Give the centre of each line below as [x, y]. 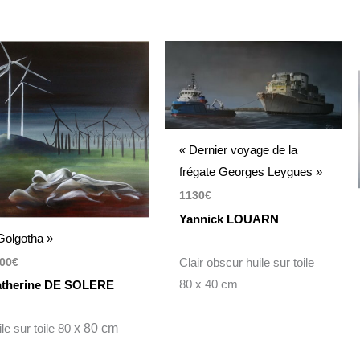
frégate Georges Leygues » [250, 172]
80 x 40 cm [208, 284]
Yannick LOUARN [229, 219]
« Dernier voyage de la [238, 150]
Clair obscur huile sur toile [246, 262]
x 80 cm [97, 329]
